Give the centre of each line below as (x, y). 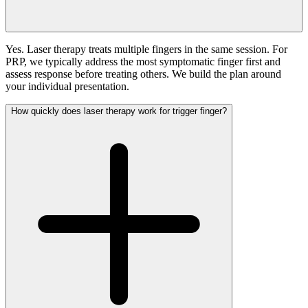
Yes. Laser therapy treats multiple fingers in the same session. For (146, 49)
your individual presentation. (67, 87)
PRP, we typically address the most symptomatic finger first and (143, 62)
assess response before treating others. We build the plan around (143, 74)
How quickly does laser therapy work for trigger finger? (119, 111)
